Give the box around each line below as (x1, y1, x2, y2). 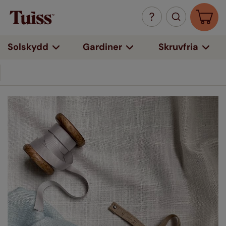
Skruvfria (158, 41, 198, 53)
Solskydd (8, 41, 48, 53)
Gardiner (83, 41, 123, 53)
